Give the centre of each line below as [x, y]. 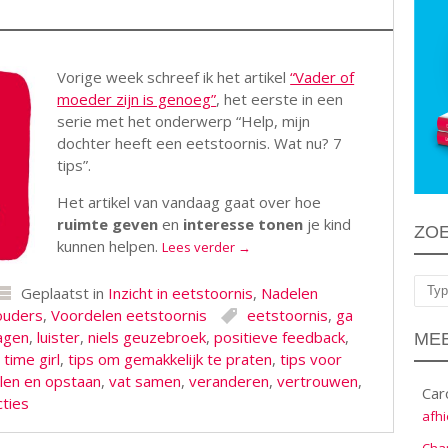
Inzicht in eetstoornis [180, 293]
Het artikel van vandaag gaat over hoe [189, 202]
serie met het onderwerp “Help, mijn [184, 121]
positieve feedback [279, 337]
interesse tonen [243, 224]
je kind [327, 224]
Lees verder [200, 247]
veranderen [228, 381]
